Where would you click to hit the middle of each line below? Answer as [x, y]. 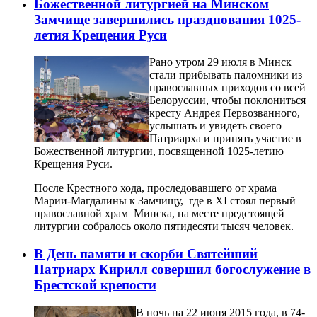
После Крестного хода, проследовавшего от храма [155, 188]
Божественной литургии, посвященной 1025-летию [159, 151]
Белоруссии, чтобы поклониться [227, 100]
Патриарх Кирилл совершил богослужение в [172, 270]
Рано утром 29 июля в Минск [220, 62]
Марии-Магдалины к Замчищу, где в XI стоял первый [165, 201]
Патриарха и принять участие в [225, 139]
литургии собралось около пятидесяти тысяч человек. [167, 226]
